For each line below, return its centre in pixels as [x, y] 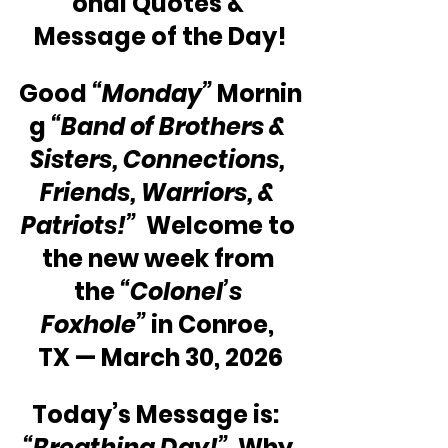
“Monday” [151, 94]
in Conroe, [215, 325]
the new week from [160, 259]
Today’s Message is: [160, 415]
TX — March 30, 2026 [160, 358]
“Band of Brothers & [171, 127]
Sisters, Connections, [160, 160]
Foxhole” [96, 325]
